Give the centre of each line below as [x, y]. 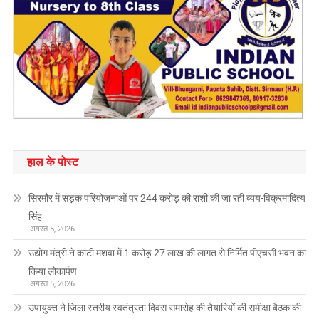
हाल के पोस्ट [52, 162]
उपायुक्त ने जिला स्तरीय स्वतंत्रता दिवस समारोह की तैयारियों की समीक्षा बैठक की [164, 307]
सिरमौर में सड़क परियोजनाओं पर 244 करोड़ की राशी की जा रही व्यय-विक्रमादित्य [167, 198]
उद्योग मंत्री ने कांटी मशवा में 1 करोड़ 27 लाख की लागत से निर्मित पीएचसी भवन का [167, 252]
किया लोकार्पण [52, 271]
